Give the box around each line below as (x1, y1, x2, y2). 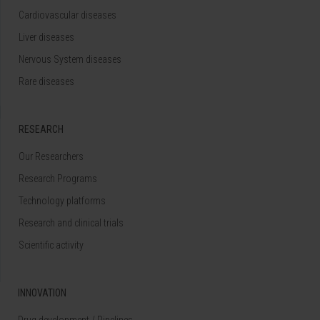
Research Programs (19, 172, 97, 184)
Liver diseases (19, 31, 74, 43)
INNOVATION (18, 286, 66, 299)
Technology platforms (19, 194, 106, 206)
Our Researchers (19, 150, 84, 162)
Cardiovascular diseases (19, 9, 116, 21)
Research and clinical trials (19, 216, 124, 229)
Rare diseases (19, 75, 74, 87)
